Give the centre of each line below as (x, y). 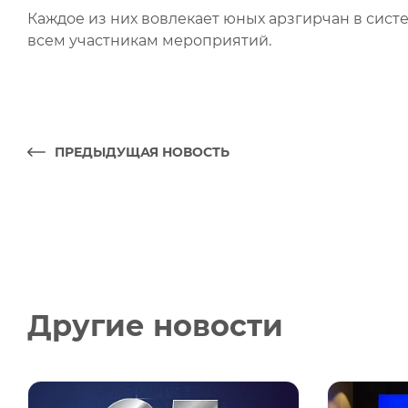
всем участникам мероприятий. (149, 41)
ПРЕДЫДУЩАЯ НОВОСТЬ (142, 152)
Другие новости (155, 326)
